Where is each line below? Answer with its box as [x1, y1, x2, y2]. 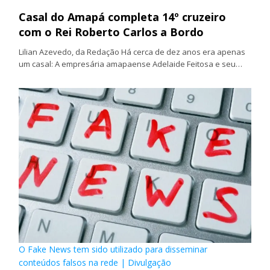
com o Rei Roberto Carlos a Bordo [19, 25, 204, 40]
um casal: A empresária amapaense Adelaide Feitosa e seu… [19, 58, 243, 70]
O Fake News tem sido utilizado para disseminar [19, 243, 208, 255]
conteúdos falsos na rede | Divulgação [19, 256, 172, 268]
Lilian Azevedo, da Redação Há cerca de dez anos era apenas [19, 46, 246, 58]
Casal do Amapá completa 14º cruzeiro [19, 10, 227, 25]
